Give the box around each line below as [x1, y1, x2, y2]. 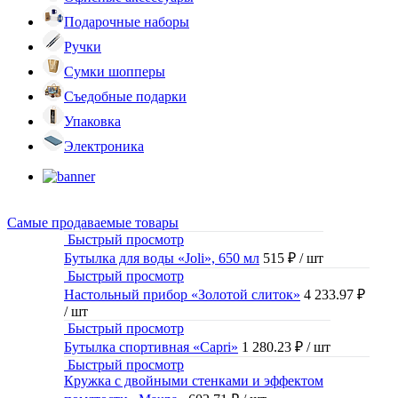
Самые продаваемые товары [7, 215, 179, 231]
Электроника [64, 139, 144, 155]
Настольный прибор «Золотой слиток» [64, 287, 300, 303]
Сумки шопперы [64, 64, 165, 80]
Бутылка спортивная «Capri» [64, 339, 238, 355]
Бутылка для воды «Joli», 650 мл [64, 251, 259, 267]
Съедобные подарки [64, 89, 187, 105]
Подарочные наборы [64, 14, 189, 30]
